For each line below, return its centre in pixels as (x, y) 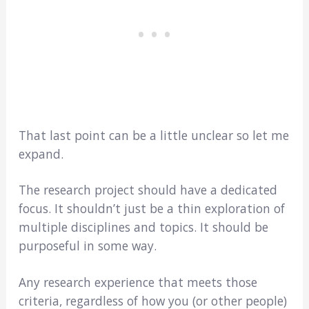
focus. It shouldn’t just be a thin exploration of (151, 209)
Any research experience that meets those (138, 282)
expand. (41, 154)
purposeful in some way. (87, 246)
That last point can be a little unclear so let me (153, 136)
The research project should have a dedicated (148, 190)
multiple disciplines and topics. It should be (143, 227)
